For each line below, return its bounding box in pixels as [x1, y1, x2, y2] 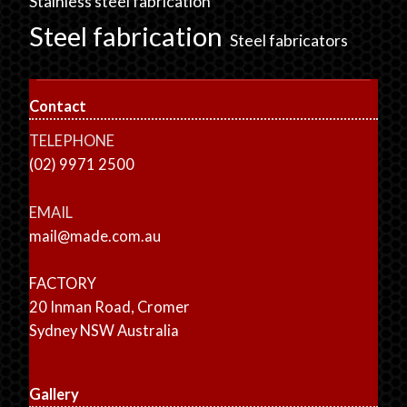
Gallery [29, 384, 80, 403]
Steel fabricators [230, 30, 349, 50]
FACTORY [29, 274, 97, 293]
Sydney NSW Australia [29, 322, 180, 341]
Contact [29, 96, 87, 115]
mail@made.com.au [29, 226, 162, 245]
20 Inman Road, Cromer [29, 298, 191, 317]
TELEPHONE [29, 132, 115, 150]
